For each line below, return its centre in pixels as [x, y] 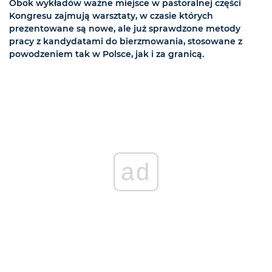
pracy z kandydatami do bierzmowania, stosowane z [126, 42]
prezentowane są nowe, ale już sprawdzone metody [125, 29]
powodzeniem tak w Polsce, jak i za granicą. [107, 54]
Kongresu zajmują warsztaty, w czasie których [111, 16]
